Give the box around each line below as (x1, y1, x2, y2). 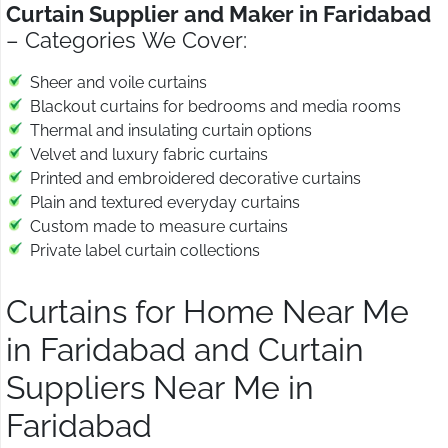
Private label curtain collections (30, 241, 260, 261)
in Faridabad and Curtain (6, 331, 364, 369)
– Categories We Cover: (6, 27, 247, 54)
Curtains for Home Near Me (6, 293, 409, 331)
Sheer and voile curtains (30, 73, 207, 93)
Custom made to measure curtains (30, 217, 288, 237)
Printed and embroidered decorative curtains (30, 169, 361, 189)
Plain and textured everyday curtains (30, 193, 300, 213)
